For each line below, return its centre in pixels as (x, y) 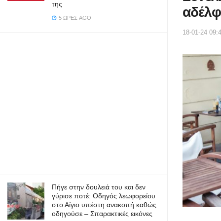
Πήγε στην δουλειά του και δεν (99, 187)
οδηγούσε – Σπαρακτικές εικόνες (102, 214)
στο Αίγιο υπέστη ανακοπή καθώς (104, 205)
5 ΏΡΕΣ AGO (74, 18)
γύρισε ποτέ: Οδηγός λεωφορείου (104, 196)
